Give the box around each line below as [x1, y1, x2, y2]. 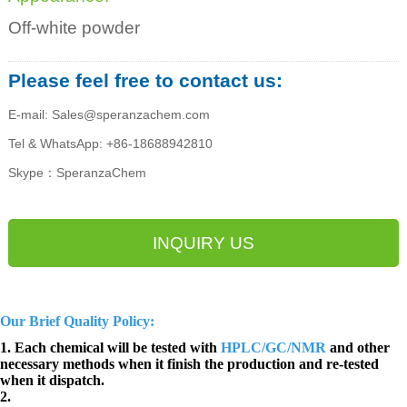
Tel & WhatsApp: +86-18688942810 [7, 136, 213, 152]
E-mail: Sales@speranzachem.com [7, 107, 210, 123]
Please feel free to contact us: [7, 70, 283, 92]
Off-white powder [7, 18, 140, 38]
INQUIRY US [152, 233, 254, 253]
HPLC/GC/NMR [221, 340, 326, 356]
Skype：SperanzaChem [7, 165, 146, 181]
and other [326, 340, 390, 356]
